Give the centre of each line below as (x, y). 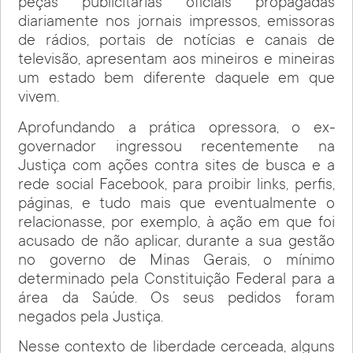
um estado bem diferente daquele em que (176, 80)
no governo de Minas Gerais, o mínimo (176, 261)
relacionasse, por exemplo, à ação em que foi (176, 223)
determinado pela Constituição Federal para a (176, 280)
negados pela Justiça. (91, 318)
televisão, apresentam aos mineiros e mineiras (176, 61)
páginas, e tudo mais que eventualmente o (176, 204)
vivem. (39, 99)
